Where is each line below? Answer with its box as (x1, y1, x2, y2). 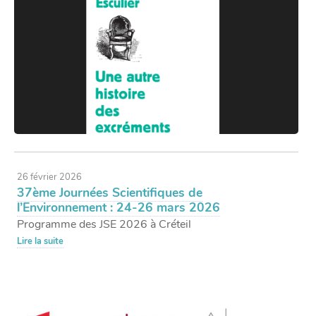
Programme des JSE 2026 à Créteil (17, 217, 192, 233)
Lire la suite (17, 234, 64, 248)
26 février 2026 (17, 171, 83, 184)
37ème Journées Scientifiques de (17, 184, 203, 202)
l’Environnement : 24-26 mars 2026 (17, 199, 221, 217)
